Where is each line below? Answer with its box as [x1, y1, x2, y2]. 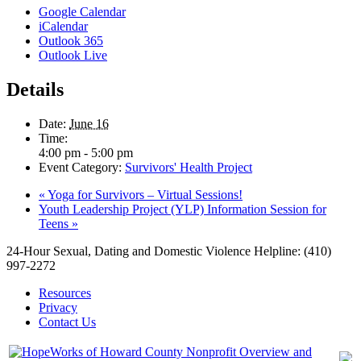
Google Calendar [39, 5, 126, 19]
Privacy [39, 300, 77, 314]
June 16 [69, 116, 109, 131]
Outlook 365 [39, 34, 103, 48]
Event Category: [39, 160, 122, 174]
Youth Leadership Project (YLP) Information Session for [39, 201, 326, 216]
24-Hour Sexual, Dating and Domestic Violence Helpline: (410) [6, 243, 331, 258]
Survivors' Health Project [125, 160, 252, 174]
